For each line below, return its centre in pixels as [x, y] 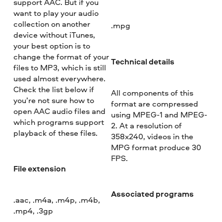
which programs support [59, 122]
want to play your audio [56, 13]
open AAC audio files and [60, 111]
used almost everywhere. [60, 78]
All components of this [152, 92]
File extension [40, 169]
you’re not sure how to [54, 100]
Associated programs [152, 194]
